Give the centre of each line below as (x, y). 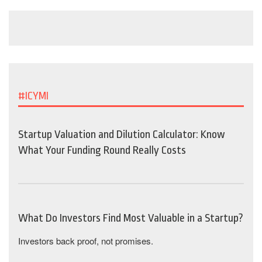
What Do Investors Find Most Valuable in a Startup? (131, 218)
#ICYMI (33, 96)
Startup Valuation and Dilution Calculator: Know (122, 135)
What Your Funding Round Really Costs (102, 150)
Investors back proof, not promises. (86, 241)
